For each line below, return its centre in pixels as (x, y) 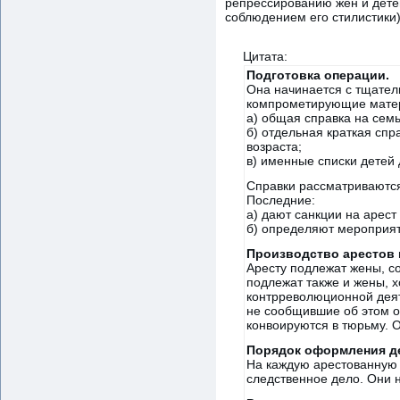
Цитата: (265, 56)
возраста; (274, 146)
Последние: (281, 200)
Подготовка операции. (318, 75)
